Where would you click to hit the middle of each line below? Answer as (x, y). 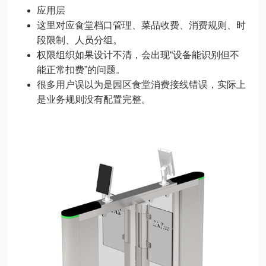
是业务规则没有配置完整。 (94, 99)
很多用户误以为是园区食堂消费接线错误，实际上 (141, 85)
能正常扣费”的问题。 (81, 70)
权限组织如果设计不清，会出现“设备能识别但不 (138, 55)
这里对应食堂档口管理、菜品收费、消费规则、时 (141, 25)
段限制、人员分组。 (80, 40)
